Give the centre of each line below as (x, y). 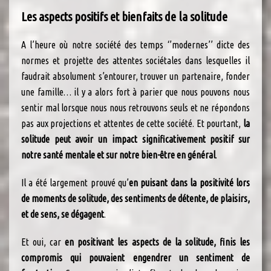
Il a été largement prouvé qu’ (75, 183)
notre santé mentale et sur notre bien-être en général (118, 155)
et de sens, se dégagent (63, 214)
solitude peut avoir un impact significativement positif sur (135, 139)
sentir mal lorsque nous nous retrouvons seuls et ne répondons (135, 108)
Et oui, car (43, 242)
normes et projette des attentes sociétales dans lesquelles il (135, 61)
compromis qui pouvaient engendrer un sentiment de (135, 258)
